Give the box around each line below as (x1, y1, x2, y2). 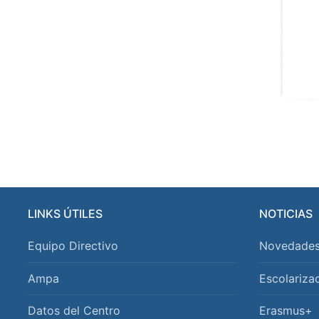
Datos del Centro (28, 303, 120, 318)
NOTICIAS (258, 206, 313, 221)
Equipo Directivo (28, 239, 118, 253)
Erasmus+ (258, 303, 313, 318)
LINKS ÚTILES (28, 206, 103, 221)
